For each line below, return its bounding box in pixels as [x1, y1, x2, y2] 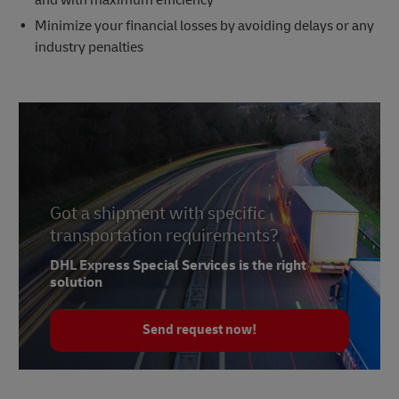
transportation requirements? [50, 224, 279, 247]
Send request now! [142, 321, 256, 338]
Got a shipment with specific [50, 201, 265, 224]
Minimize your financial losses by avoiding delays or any [34, 16, 374, 35]
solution [50, 273, 102, 291]
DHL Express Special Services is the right [50, 256, 306, 274]
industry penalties [34, 37, 143, 56]
